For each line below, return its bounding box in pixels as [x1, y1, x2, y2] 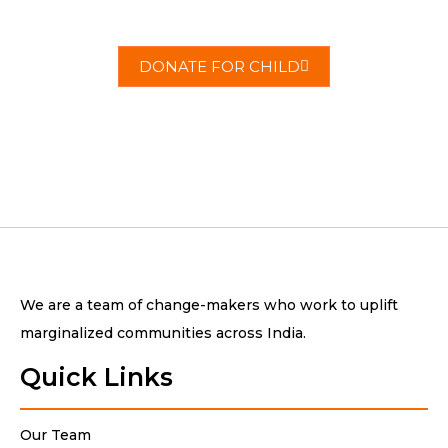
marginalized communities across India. [20, 324, 306, 342]
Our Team [20, 426, 91, 444]
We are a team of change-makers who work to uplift [20, 296, 398, 314]
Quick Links [20, 362, 173, 392]
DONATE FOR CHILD [139, 57, 300, 76]
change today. [163, 2, 285, 22]
